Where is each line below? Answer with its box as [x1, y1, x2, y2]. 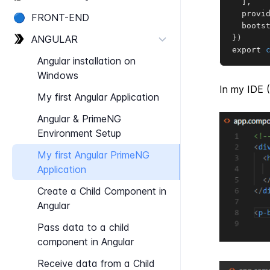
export [232, 45, 266, 54]
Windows [37, 69, 78, 81]
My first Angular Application [37, 91, 159, 103]
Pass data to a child [37, 221, 130, 233]
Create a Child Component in [37, 185, 166, 197]
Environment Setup [37, 127, 121, 139]
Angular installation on [37, 55, 136, 67]
